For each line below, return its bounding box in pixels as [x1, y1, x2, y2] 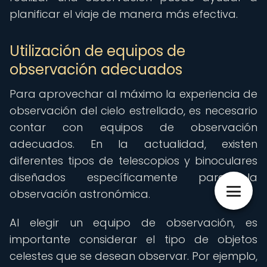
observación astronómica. [10, 187, 150, 201]
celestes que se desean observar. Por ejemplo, [10, 249, 257, 263]
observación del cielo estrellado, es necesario [10, 103, 257, 118]
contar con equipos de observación [10, 120, 257, 135]
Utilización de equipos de [10, 41, 185, 61]
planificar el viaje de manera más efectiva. [10, 7, 238, 21]
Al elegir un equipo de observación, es [10, 215, 257, 230]
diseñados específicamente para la [10, 170, 257, 185]
